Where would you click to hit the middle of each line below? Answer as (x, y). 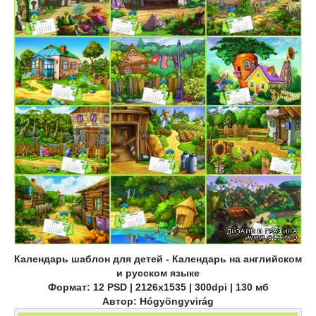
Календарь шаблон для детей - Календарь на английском (158, 259)
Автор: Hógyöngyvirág (158, 302)
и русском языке (158, 273)
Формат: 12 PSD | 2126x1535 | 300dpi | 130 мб (158, 287)
